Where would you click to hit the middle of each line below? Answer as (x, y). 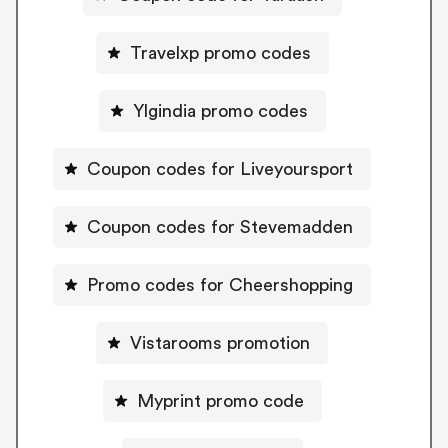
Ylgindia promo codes (220, 110)
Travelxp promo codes (220, 52)
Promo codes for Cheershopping (220, 284)
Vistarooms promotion (220, 342)
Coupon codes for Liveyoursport (220, 168)
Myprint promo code (220, 400)
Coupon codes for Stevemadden (220, 226)
